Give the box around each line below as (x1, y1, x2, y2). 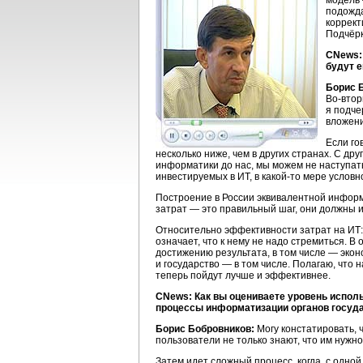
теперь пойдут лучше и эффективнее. (156, 270, 331, 281)
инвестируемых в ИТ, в (156, 171, 262, 182)
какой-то (262, 171, 301, 182)
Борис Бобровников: (156, 323, 254, 335)
